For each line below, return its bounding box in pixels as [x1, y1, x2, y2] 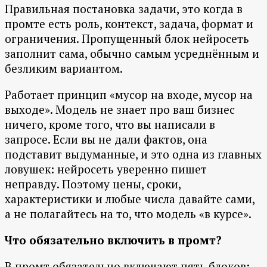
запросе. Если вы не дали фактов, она [5, 132, 207, 147]
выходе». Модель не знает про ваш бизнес [5, 102, 235, 117]
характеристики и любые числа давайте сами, [5, 191, 254, 207]
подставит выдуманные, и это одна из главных [5, 147, 262, 162]
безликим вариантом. [5, 61, 123, 76]
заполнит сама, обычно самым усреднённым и [5, 46, 259, 61]
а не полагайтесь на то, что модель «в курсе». [5, 206, 252, 222]
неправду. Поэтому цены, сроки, [5, 176, 181, 192]
